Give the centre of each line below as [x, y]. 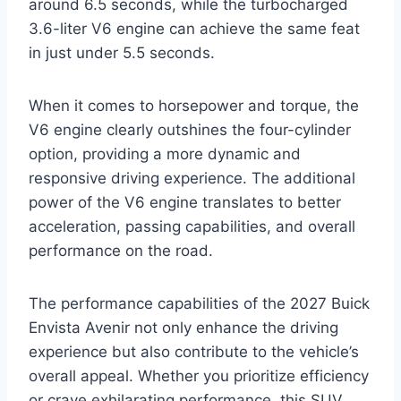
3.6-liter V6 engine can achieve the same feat [194, 29]
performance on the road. [121, 251]
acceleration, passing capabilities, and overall [192, 227]
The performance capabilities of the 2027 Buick [199, 304]
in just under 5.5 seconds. [122, 53]
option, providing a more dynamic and [165, 154]
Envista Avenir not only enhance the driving [183, 328]
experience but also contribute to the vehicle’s [194, 352]
